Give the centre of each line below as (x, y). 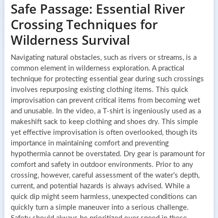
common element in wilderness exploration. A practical (97, 68)
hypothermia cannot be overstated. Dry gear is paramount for (108, 154)
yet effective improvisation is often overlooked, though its (104, 132)
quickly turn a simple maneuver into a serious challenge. (100, 207)
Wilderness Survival (70, 40)
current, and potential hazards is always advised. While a (100, 186)
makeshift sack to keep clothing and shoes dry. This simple (104, 122)
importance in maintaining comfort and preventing (90, 143)
